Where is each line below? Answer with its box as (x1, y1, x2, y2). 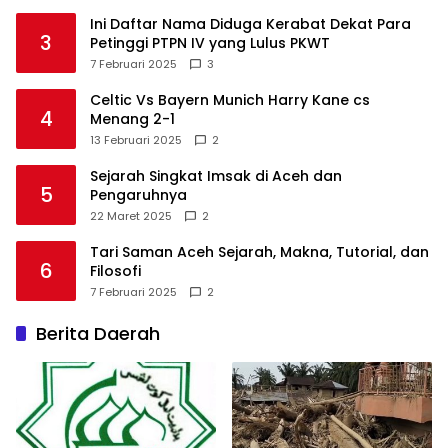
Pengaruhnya (90, 184, 187, 205)
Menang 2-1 (90, 108, 175, 129)
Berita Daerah (36, 320, 160, 346)
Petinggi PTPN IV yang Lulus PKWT (90, 32, 330, 53)
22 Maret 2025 (90, 207, 172, 224)
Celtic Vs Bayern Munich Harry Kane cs (90, 89, 370, 110)
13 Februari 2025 (90, 131, 182, 148)
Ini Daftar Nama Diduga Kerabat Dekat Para (90, 13, 411, 34)
